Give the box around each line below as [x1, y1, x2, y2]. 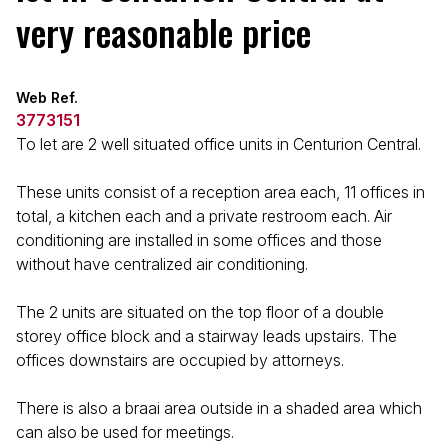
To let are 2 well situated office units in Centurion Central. [16, 134, 421, 154]
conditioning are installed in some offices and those [16, 230, 382, 250]
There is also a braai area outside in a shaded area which [16, 398, 422, 418]
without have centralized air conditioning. [16, 254, 308, 274]
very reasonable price [16, 5, 311, 58]
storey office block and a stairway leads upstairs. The [16, 326, 397, 346]
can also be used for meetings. [16, 422, 234, 442]
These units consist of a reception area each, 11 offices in [16, 182, 425, 202]
